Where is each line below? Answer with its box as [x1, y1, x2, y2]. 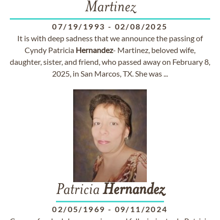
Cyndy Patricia [25, 45, 76, 55]
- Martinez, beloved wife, [113, 45, 195, 55]
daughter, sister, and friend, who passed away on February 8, [10, 57, 210, 66]
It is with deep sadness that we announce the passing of [17, 33, 203, 43]
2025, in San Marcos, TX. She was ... [52, 69, 168, 78]
